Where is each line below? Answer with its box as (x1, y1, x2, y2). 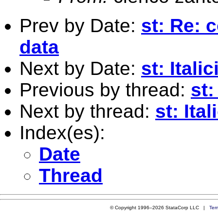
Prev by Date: (19, 15, 141, 36)
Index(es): (19, 122, 105, 143)
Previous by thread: (19, 79, 191, 100)
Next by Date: (19, 57, 141, 79)
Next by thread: (19, 100, 155, 122)
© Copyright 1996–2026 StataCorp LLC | (109, 204, 209, 210)
